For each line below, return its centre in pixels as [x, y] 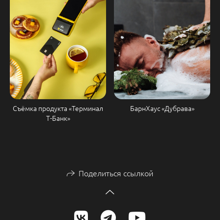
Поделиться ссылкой [116, 173]
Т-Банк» [58, 118]
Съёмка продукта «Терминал [58, 108]
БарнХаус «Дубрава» [162, 108]
